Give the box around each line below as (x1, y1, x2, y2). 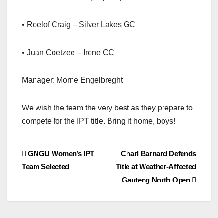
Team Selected (22, 163, 70, 171)
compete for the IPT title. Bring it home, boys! (22, 117, 175, 126)
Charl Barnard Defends (121, 149, 196, 158)
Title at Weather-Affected (115, 163, 196, 171)
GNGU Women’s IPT (26, 149, 94, 158)
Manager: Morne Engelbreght (22, 76, 123, 85)
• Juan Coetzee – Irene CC (22, 48, 114, 57)
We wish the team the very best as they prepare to (22, 104, 193, 112)
